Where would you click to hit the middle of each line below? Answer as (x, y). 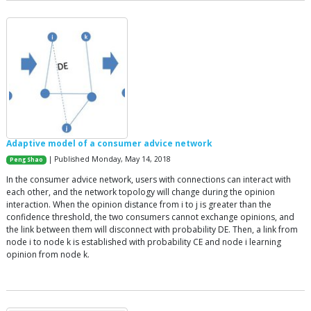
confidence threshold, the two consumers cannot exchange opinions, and (150, 217)
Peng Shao (27, 160)
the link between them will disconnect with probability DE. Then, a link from (152, 230)
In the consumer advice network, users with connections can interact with (149, 180)
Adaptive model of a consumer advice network (109, 144)
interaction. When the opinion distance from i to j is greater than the (139, 205)
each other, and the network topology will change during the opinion (141, 192)
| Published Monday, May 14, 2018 (109, 159)
